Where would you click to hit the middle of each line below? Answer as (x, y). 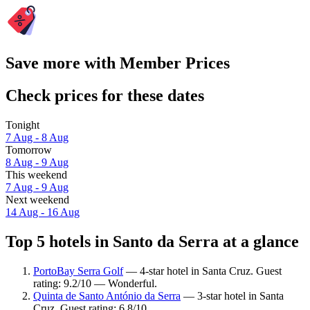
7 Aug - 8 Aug (37, 138)
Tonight (22, 125)
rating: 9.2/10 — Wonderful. (95, 283)
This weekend (36, 175)
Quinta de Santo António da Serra (107, 295)
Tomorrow (29, 150)
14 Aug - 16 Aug (43, 212)
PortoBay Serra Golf (78, 271)
